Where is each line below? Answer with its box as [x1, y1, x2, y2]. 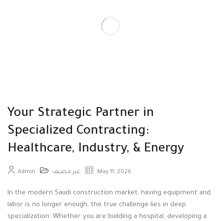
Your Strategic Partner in [7, 107, 154, 121]
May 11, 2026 [96, 169, 131, 176]
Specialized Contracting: [7, 125, 149, 139]
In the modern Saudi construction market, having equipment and [7, 189, 211, 197]
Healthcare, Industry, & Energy [7, 143, 184, 157]
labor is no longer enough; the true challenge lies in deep [7, 201, 186, 209]
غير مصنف [52, 169, 80, 176]
